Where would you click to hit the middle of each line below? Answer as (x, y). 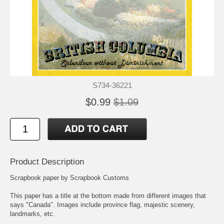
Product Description (47, 161)
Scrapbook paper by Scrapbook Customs (69, 177)
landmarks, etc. (32, 213)
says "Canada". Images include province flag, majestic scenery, (102, 204)
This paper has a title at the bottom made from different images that (108, 195)
